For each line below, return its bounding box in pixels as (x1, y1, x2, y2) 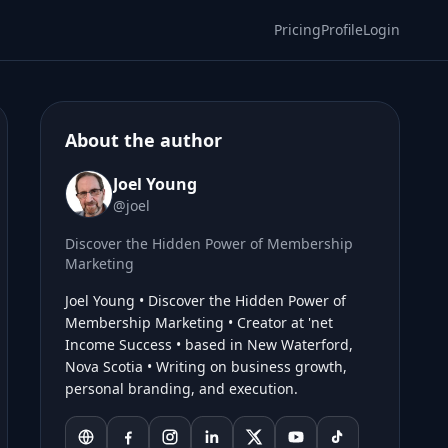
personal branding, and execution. (65, 379, 298, 398)
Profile (321, 20, 363, 39)
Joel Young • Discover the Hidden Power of (65, 291, 346, 310)
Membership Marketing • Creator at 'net (65, 313, 333, 332)
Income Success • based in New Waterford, (65, 335, 353, 354)
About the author (65, 128, 222, 152)
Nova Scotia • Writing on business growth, (65, 357, 347, 376)
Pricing (274, 20, 321, 39)
